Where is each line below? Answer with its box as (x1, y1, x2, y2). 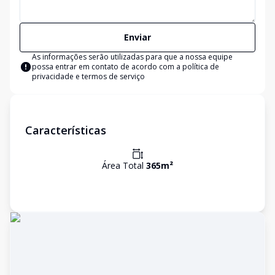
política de (182, 61, 219, 72)
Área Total (102, 160, 146, 171)
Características (25, 123, 106, 137)
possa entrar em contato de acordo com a (32, 61, 182, 72)
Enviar (124, 31, 151, 43)
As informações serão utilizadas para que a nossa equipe (32, 52, 233, 62)
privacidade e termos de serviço (32, 71, 145, 82)
